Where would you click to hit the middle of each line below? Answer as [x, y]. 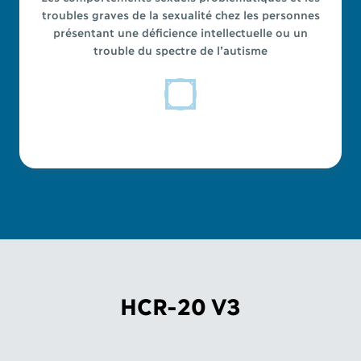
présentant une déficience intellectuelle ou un [180, 31]
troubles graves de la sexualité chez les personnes [180, 14]
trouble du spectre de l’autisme [180, 49]
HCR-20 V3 [180, 305]
